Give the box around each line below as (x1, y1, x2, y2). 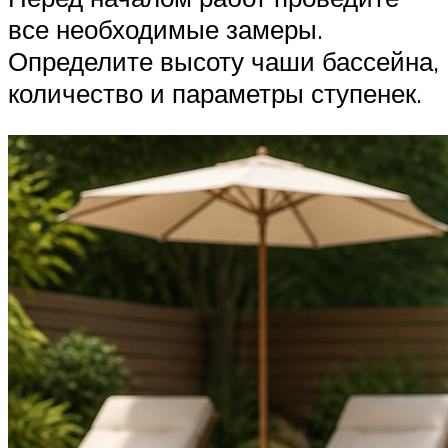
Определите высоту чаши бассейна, (8, 45, 439, 78)
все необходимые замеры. (8, 13, 323, 46)
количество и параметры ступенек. (8, 77, 422, 110)
